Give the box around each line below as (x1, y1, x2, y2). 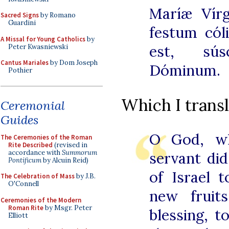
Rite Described (8, 140, 53, 149)
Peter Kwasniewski (8, 42, 68, 51)
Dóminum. (149, 60, 220, 80)
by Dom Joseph (49, 58, 98, 67)
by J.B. (75, 172, 96, 180)
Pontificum (8, 155, 41, 165)
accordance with (8, 148, 62, 157)
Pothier (8, 66, 32, 75)
